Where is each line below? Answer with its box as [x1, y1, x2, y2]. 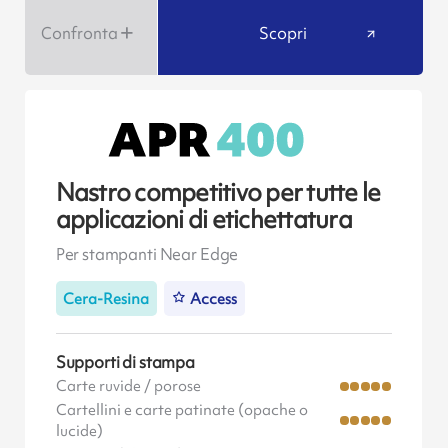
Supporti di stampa [55, 350, 195, 373]
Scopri [258, 21, 307, 44]
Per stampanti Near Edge [55, 242, 239, 265]
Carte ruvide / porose [55, 375, 201, 396]
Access [190, 288, 238, 309]
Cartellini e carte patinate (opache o [55, 399, 308, 420]
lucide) [55, 420, 103, 441]
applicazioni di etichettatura [55, 203, 352, 237]
